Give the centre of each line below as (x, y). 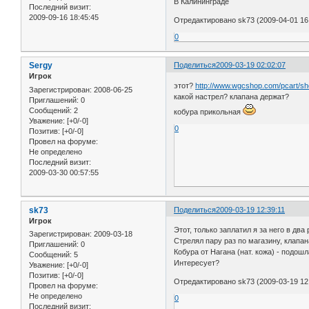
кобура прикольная (209, 111)
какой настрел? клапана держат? (232, 96)
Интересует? (197, 263)
